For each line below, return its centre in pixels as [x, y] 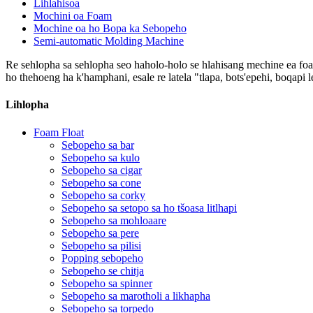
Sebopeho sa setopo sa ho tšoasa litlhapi [149, 208]
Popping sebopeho [102, 258]
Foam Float [59, 132]
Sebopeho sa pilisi [101, 245]
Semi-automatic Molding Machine [109, 41]
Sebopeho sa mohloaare [114, 220]
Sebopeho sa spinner [107, 283]
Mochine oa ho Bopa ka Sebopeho [110, 28]
